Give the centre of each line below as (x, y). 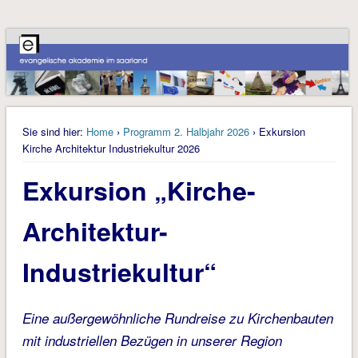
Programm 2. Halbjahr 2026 (186, 132)
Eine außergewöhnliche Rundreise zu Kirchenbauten (177, 318)
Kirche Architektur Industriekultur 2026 (111, 149)
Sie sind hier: (52, 132)
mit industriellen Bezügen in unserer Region (152, 341)
